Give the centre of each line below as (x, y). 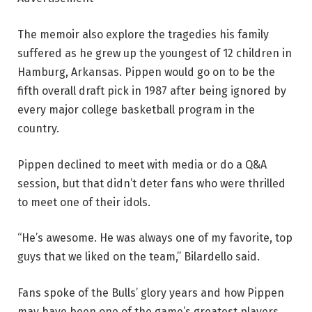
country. (38, 128)
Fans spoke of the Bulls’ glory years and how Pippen (151, 292)
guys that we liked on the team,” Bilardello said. (139, 257)
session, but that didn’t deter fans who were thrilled (151, 183)
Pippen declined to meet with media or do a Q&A (142, 164)
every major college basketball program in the (136, 109)
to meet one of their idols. (84, 202)
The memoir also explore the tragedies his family (143, 34)
